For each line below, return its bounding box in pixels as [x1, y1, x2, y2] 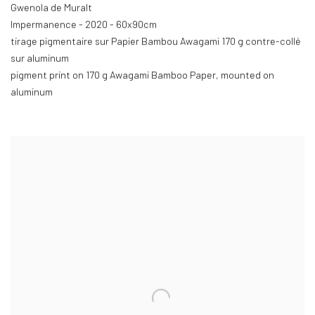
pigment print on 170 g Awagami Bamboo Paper [11, 70, 216, 82]
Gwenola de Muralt [11, 2, 92, 15]
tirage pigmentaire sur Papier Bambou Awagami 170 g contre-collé [11, 36, 301, 49]
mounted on [221, 70, 274, 82]
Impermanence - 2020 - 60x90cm [11, 19, 157, 32]
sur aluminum [11, 53, 69, 65]
